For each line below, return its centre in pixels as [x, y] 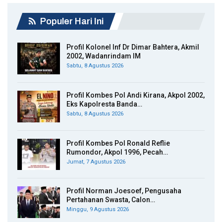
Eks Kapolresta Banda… [104, 104]
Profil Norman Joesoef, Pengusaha [124, 191]
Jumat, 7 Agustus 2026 [96, 162]
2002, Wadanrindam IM [104, 56]
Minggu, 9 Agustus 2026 [98, 210]
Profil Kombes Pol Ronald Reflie [118, 143]
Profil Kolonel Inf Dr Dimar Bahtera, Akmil [133, 47]
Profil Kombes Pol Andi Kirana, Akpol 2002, [136, 95]
